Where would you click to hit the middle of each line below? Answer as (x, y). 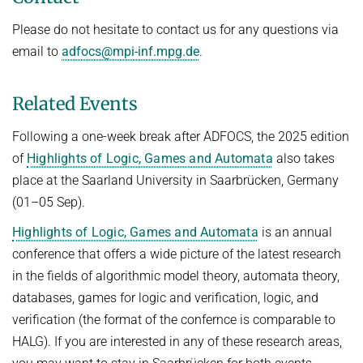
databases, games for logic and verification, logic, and (165, 297)
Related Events (75, 103)
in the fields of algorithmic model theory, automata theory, (176, 275)
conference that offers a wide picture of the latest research (177, 254)
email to (37, 51)
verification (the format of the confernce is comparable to (174, 319)
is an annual (295, 232)
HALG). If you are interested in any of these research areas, (177, 341)
